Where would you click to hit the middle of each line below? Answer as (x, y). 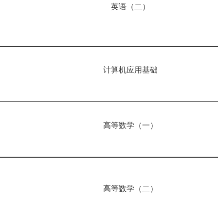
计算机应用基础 (134, 70)
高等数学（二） (134, 189)
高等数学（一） (134, 125)
